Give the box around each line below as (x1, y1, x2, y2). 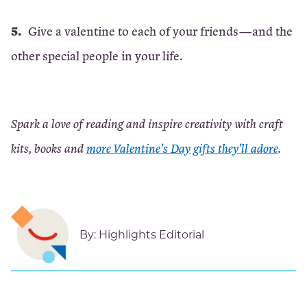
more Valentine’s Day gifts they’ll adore (86, 139, 278, 156)
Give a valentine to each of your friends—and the (28, 22, 293, 39)
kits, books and (11, 139, 86, 156)
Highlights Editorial (99, 226, 204, 241)
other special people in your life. (11, 47, 183, 64)
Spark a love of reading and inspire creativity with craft (11, 114, 283, 132)
